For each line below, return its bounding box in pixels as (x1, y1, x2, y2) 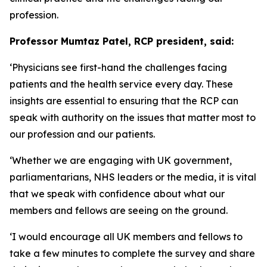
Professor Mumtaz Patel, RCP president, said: (10, 35, 237, 47)
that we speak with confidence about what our (10, 188, 225, 200)
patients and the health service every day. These (10, 78, 233, 90)
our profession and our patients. (10, 128, 160, 140)
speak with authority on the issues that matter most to (10, 111, 256, 123)
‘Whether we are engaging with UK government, (10, 154, 232, 166)
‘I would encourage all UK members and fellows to (10, 231, 243, 243)
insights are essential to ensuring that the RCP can (10, 95, 238, 107)
